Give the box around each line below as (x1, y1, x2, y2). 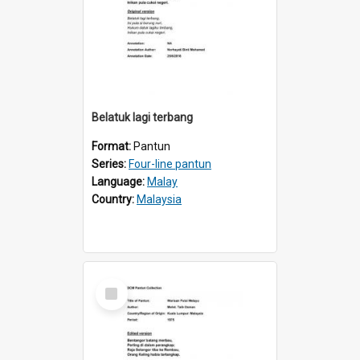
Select (99, 276, 133, 292)
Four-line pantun (129, 157, 211, 170)
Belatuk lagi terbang (92, 110, 193, 124)
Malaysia (137, 192, 182, 206)
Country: (92, 192, 137, 206)
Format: (92, 139, 133, 153)
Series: (92, 157, 129, 170)
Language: (92, 174, 147, 188)
